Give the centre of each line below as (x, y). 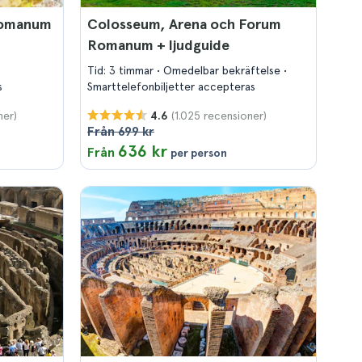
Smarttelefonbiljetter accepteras (171, 86)
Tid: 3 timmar (122, 70)
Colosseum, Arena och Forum (184, 24)
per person (199, 153)
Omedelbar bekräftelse (223, 70)
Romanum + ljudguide (158, 45)
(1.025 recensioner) (219, 115)
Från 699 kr (121, 131)
